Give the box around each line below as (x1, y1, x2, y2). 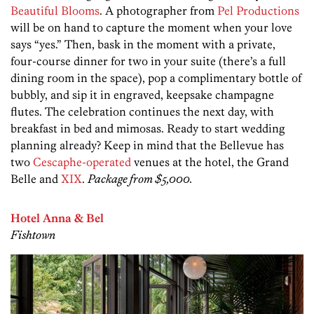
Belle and (11, 171, 61, 186)
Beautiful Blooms (11, 3, 100, 18)
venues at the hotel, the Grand (131, 154, 289, 169)
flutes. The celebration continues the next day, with (11, 104, 274, 118)
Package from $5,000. (88, 171, 195, 186)
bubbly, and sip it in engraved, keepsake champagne (11, 87, 274, 102)
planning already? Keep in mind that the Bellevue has (11, 137, 284, 152)
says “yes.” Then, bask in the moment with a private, (11, 36, 275, 51)
